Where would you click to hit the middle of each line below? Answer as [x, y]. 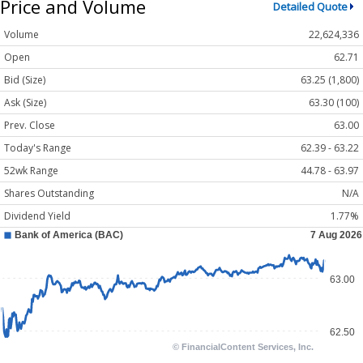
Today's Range [38, 148]
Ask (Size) [25, 103]
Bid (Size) [25, 80]
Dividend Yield [37, 216]
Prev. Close [30, 126]
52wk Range [31, 171]
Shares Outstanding [49, 194]
